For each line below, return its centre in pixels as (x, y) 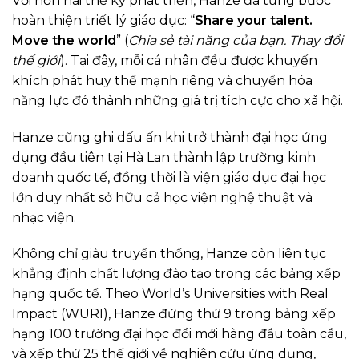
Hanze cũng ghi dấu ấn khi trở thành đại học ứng (170, 137)
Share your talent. (254, 20)
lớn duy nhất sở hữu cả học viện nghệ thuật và (162, 197)
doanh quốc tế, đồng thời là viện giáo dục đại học (169, 177)
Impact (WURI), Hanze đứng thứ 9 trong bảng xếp (174, 314)
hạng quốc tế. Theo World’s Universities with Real (170, 294)
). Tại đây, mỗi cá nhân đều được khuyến (189, 60)
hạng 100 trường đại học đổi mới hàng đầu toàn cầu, (179, 334)
